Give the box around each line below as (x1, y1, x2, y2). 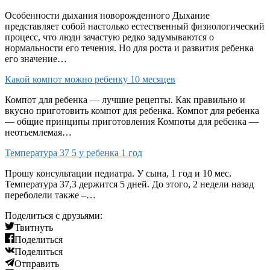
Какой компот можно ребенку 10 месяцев (5, 74, 175, 84)
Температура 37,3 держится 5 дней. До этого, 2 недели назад (5, 178, 254, 189)
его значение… (5, 53, 67, 64)
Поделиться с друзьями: (5, 210, 102, 221)
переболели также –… (5, 189, 96, 200)
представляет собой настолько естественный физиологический (5, 20, 265, 31)
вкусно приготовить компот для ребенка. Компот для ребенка (5, 105, 259, 116)
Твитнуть (14, 222, 53, 233)
